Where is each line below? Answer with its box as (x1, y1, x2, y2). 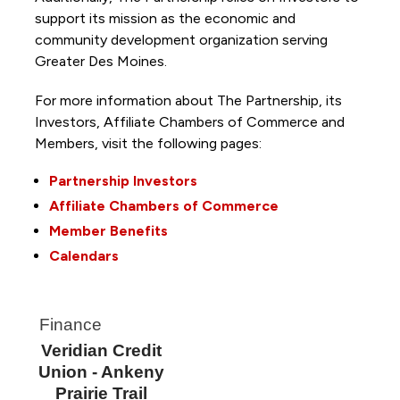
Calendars (48, 247, 119, 265)
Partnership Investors (48, 172, 197, 190)
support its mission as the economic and (34, 10, 296, 28)
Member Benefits (48, 222, 168, 240)
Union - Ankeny (38, 362, 165, 382)
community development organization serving (34, 31, 328, 49)
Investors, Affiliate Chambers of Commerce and (34, 113, 345, 131)
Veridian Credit (41, 341, 162, 361)
